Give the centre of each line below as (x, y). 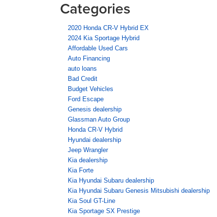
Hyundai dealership (94, 139)
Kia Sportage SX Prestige (104, 211)
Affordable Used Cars (98, 48)
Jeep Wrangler (88, 150)
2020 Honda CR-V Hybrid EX (108, 28)
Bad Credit (83, 78)
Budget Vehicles (91, 89)
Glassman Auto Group (99, 119)
